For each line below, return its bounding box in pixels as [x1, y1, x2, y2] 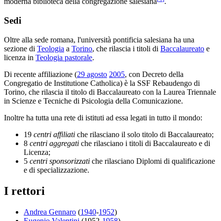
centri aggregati [30, 139, 79, 147]
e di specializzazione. [24, 165, 89, 174]
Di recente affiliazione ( [4, 70, 77, 78]
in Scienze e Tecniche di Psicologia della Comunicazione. [4, 96, 183, 105]
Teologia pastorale [36, 53, 92, 62]
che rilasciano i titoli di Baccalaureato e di [79, 139, 210, 147]
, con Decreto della [125, 70, 184, 78]
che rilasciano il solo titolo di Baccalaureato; [75, 130, 214, 139]
